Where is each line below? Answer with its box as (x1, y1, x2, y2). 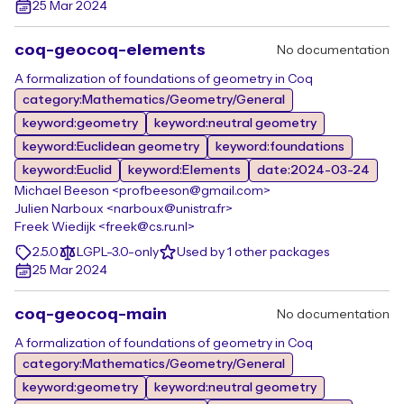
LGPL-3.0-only (77, 246, 159, 259)
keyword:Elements (128, 164, 241, 177)
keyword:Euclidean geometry (23, 141, 199, 153)
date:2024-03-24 (257, 164, 370, 177)
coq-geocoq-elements (14, 41, 206, 59)
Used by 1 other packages (177, 246, 329, 259)
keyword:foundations (216, 141, 344, 153)
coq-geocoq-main (14, 306, 167, 323)
